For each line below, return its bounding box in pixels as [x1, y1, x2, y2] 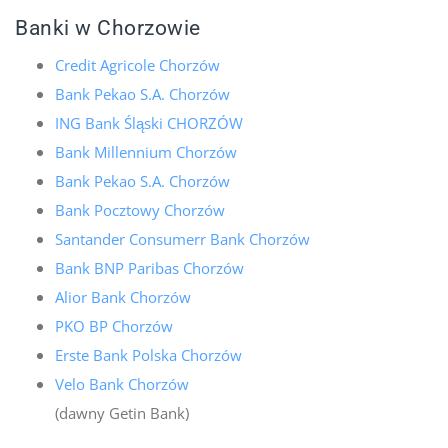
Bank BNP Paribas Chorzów [55, 256, 244, 279]
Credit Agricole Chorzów [55, 53, 220, 76]
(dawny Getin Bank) [55, 401, 189, 424]
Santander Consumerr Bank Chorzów [55, 227, 310, 250]
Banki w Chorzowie [15, 14, 201, 40]
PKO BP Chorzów [55, 314, 173, 337]
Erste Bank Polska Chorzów [55, 343, 242, 366]
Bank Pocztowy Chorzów [55, 198, 225, 221]
